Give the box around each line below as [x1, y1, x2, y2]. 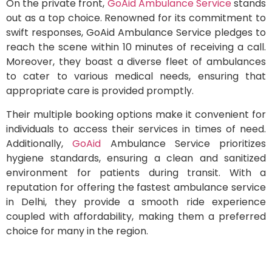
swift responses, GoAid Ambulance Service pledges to [6, 25, 266, 40]
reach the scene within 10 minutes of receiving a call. [6, 40, 266, 55]
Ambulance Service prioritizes [101, 136, 266, 151]
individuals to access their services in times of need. [6, 121, 266, 136]
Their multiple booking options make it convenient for [6, 107, 266, 121]
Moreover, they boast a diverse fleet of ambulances [6, 55, 266, 69]
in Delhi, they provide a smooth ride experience [6, 194, 266, 209]
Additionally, [6, 136, 73, 151]
